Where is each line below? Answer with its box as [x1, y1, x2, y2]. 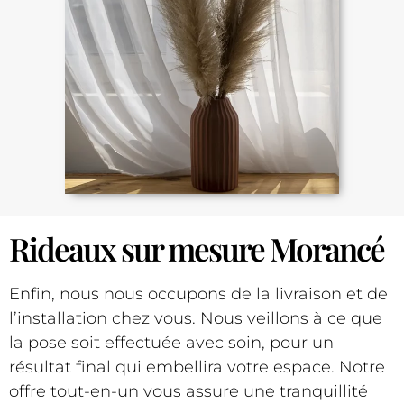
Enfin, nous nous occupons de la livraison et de [9, 283, 388, 304]
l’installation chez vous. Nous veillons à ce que [9, 308, 382, 328]
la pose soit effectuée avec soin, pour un [9, 332, 334, 353]
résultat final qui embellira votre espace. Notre [9, 356, 385, 377]
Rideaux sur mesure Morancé [9, 226, 384, 270]
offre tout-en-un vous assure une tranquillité [9, 381, 368, 401]
